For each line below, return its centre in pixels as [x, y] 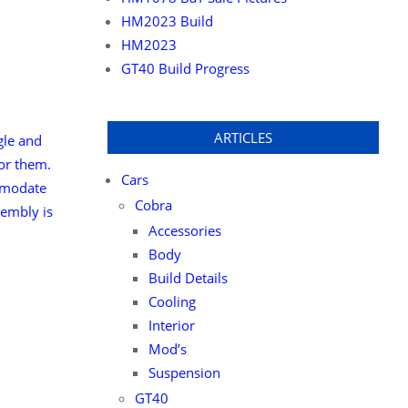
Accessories [184, 230]
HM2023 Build [167, 21]
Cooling [172, 301]
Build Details [188, 278]
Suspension [184, 372]
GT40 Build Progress [185, 68]
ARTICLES [243, 138]
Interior [171, 325]
